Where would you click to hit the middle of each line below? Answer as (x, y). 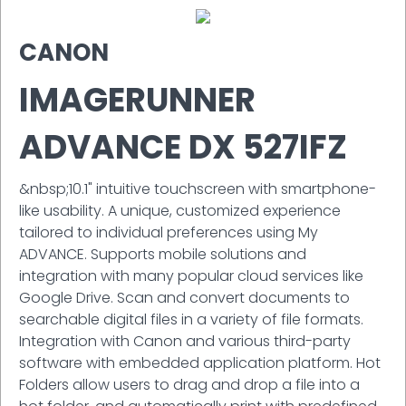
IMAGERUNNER (137, 100)
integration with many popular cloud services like (191, 275)
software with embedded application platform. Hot (200, 362)
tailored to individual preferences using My (169, 232)
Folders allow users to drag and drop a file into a (189, 384)
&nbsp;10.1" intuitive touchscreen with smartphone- (198, 188)
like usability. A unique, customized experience (180, 210)
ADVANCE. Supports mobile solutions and (163, 254)
